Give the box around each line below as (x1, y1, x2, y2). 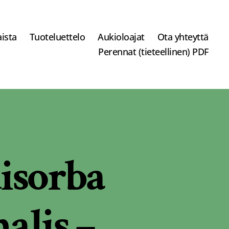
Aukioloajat (98, 30, 145, 43)
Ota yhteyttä (157, 30, 209, 43)
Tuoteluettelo (29, 30, 85, 43)
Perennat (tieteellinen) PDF (98, 45, 209, 58)
